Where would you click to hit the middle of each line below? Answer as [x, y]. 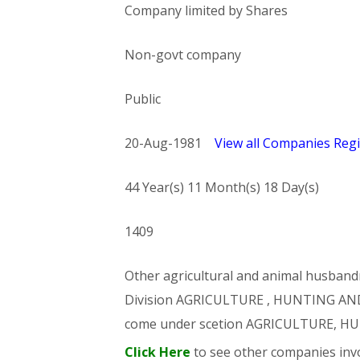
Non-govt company [182, 55]
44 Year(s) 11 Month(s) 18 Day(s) [221, 187]
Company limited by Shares [206, 10]
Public [142, 99]
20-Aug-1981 [169, 143]
